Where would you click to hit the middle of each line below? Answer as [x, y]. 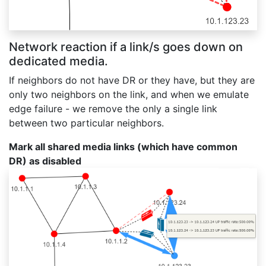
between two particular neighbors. [86, 123]
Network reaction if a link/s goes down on [126, 47]
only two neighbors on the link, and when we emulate [129, 95]
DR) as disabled [45, 161]
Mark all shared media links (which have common [123, 147]
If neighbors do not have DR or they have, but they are [132, 80]
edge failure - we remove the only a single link [113, 109]
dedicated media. [58, 61]
